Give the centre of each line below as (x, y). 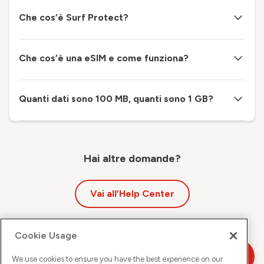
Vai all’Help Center (132, 193)
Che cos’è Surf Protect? (74, 17)
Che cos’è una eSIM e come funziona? (104, 58)
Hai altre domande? (132, 158)
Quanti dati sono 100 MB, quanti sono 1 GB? (116, 98)
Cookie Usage (46, 236)
